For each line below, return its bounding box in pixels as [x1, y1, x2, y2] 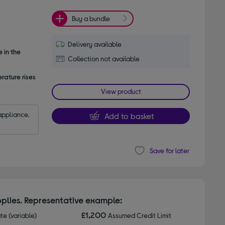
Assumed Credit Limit [108, 210, 172, 219]
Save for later [149, 146, 189, 155]
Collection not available [68, 54, 140, 63]
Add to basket [104, 110, 154, 121]
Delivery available [68, 39, 122, 48]
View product [100, 86, 141, 95]
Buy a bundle [72, 14, 110, 23]
